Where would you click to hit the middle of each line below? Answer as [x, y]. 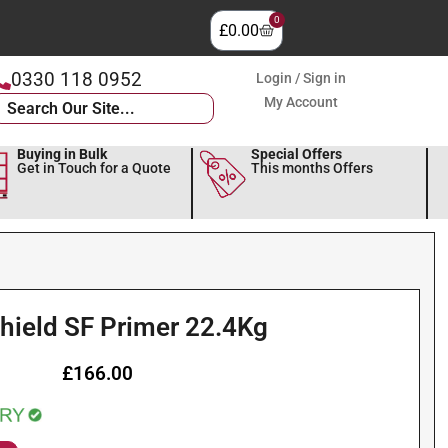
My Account [301, 102]
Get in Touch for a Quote [93, 168]
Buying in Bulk [61, 154]
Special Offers [297, 154]
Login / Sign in [301, 78]
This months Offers [312, 168]
